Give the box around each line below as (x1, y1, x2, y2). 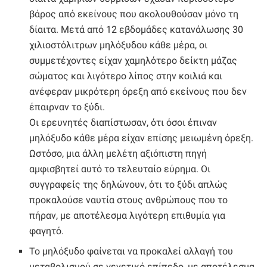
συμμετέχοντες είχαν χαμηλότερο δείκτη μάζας (29, 55, 238, 67)
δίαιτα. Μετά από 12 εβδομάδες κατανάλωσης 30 (29, 24, 244, 36)
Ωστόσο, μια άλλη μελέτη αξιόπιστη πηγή (29, 148, 207, 160)
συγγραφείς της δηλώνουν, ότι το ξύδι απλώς (29, 179, 228, 191)
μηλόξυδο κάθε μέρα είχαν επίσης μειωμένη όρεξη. (29, 132, 254, 144)
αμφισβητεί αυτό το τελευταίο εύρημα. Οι (29, 163, 211, 175)
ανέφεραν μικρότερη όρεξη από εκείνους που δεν (29, 86, 247, 98)
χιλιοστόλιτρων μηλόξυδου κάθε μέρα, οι (29, 39, 208, 51)
